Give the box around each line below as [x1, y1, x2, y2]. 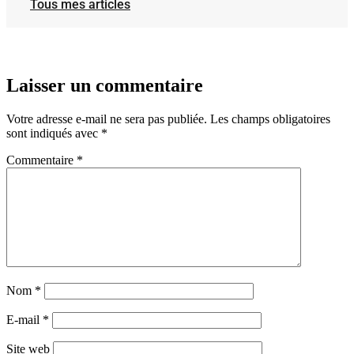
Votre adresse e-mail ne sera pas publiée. [6, 111, 207, 126]
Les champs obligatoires [210, 111, 330, 126]
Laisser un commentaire [6, 74, 203, 96]
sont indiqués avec [6, 126, 101, 140]
